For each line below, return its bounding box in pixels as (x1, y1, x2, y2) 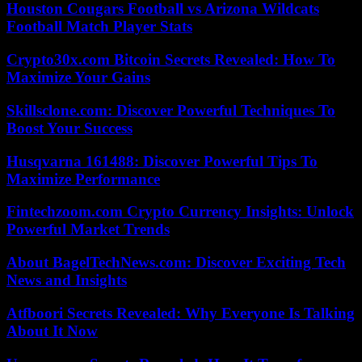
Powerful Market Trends (6, 221, 170, 238)
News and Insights (6, 271, 127, 289)
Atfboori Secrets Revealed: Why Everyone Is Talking (6, 304, 355, 322)
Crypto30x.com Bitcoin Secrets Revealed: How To (6, 51, 335, 69)
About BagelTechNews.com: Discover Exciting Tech (6, 254, 346, 271)
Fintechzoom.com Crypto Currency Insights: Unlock (6, 203, 354, 221)
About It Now (6, 322, 98, 339)
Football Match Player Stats (6, 18, 192, 36)
